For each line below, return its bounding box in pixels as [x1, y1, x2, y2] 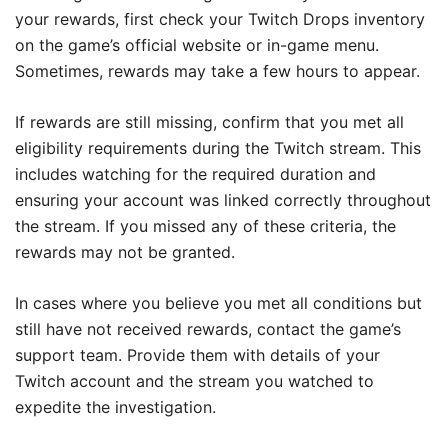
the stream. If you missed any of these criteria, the [15, 216, 396, 237]
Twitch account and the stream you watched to [15, 371, 374, 392]
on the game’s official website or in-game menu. [15, 35, 379, 56]
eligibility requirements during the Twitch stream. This [15, 138, 421, 159]
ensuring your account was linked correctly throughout [15, 190, 431, 211]
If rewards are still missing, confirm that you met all [15, 112, 404, 133]
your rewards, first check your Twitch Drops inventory [15, 9, 425, 30]
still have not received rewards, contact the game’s [15, 319, 401, 340]
